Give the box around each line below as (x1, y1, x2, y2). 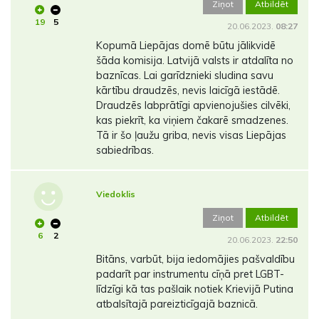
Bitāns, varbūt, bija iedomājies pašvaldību (95, 253, 295, 266)
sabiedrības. (95, 144, 154, 157)
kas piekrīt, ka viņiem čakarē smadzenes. (95, 114, 288, 127)
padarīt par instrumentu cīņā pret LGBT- (95, 268, 284, 281)
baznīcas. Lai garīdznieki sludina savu (95, 69, 273, 83)
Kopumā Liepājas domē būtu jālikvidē (95, 39, 276, 53)
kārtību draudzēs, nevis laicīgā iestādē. (95, 84, 280, 98)
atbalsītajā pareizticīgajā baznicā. (95, 298, 258, 311)
